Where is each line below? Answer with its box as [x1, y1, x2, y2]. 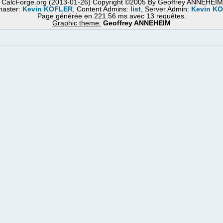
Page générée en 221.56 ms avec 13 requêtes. [37, 12, 186, 20]
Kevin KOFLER [22, 5, 73, 13]
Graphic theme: [52, 19, 101, 27]
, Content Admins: [72, 5, 130, 13]
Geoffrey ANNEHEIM [103, 19, 171, 27]
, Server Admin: [140, 5, 191, 13]
